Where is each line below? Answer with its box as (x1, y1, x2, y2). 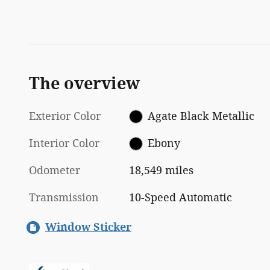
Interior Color (29, 136, 99, 150)
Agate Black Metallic (147, 109, 254, 123)
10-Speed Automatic (129, 190, 233, 204)
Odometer (29, 163, 80, 177)
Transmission (29, 190, 99, 204)
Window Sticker (45, 220, 131, 234)
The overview (29, 74, 140, 93)
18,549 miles (129, 163, 194, 177)
